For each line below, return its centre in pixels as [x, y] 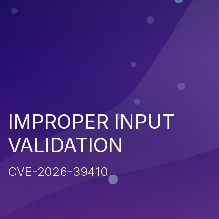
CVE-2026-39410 [58, 171]
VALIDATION [66, 145]
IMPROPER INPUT [91, 121]
